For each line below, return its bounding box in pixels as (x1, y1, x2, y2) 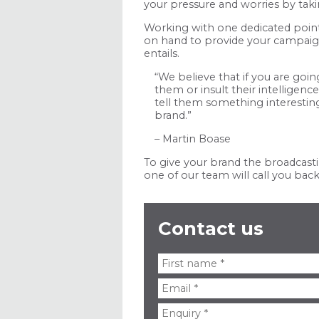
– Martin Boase (155, 132, 231, 145)
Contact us (158, 217, 263, 240)
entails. (144, 47, 179, 60)
